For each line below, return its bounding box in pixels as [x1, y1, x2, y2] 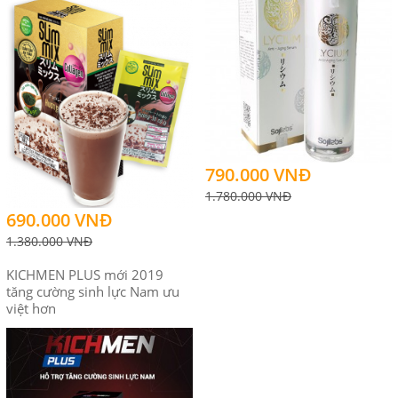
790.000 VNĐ [205, 162, 312, 187]
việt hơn [6, 299, 56, 318]
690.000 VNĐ [6, 208, 113, 233]
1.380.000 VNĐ [6, 233, 92, 251]
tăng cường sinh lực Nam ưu [6, 283, 179, 301]
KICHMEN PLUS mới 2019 [6, 266, 163, 284]
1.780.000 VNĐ [205, 187, 291, 204]
